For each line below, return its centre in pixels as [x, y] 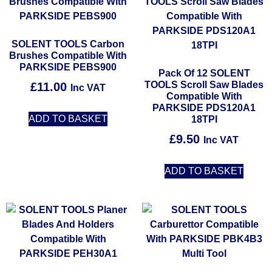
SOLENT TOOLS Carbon [68, 44]
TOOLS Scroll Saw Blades [204, 85]
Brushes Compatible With [68, 56]
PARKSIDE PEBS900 [68, 67]
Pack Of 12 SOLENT [204, 73]
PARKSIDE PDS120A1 [204, 108]
